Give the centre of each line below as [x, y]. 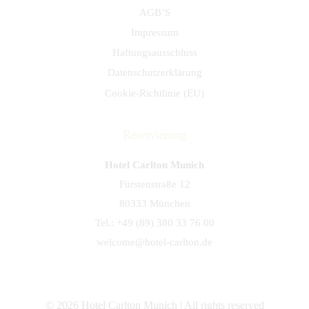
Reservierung [154, 134]
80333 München [154, 203]
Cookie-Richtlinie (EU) [154, 92]
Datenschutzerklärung [154, 72]
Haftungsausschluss [154, 52]
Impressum [154, 32]
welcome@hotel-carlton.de [154, 241]
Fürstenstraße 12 [154, 183]
